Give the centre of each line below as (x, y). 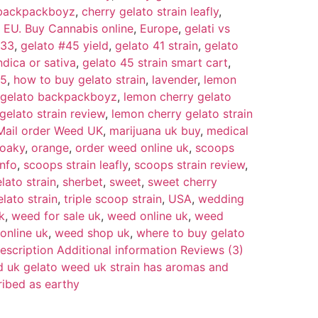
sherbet (83, 181)
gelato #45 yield (65, 45)
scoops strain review (190, 164)
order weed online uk (132, 147)
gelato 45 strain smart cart (155, 62)
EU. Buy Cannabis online (68, 28)
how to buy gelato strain (79, 79)
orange (50, 147)
